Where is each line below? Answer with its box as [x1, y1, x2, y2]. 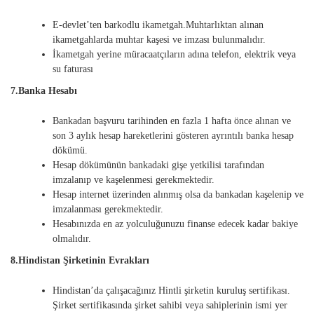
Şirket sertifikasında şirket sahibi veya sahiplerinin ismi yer [53, 300, 287, 311]
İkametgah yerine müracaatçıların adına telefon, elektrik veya [53, 49, 296, 60]
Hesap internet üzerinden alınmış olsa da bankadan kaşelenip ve [53, 189, 303, 200]
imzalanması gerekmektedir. [53, 204, 163, 215]
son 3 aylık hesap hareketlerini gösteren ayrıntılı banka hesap [53, 130, 294, 142]
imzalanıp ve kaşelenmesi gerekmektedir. [53, 175, 214, 186]
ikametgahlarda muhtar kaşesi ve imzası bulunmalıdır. [53, 34, 266, 46]
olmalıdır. [53, 233, 91, 245]
